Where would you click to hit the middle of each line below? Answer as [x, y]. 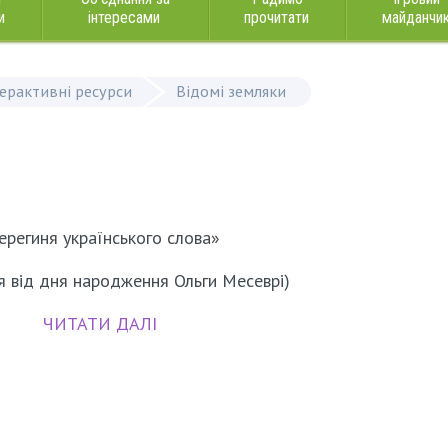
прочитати [276, 17]
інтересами [124, 17]
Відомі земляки [231, 91]
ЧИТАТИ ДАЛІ [99, 323]
